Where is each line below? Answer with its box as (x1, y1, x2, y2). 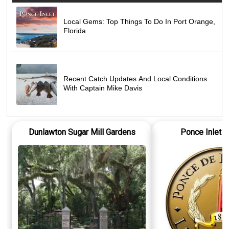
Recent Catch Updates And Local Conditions (63, 74, 208, 83)
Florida (63, 26, 86, 35)
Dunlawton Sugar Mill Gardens (28, 127, 135, 137)
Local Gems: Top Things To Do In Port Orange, (63, 17, 216, 26)
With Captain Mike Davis (63, 83, 143, 92)
